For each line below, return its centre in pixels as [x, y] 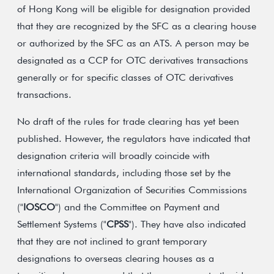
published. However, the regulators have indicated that [134, 139]
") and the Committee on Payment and [137, 207]
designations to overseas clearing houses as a [116, 258]
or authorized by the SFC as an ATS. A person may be [133, 43]
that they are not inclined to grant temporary [112, 241]
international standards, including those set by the [124, 173]
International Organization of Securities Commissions [132, 190]
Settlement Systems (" [62, 224]
